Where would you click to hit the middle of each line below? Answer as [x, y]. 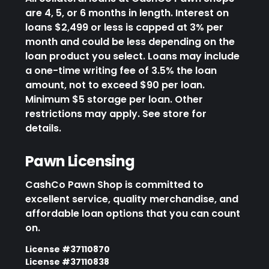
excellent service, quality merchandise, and [132, 199]
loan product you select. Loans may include [132, 56]
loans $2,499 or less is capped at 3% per [124, 27]
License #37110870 [68, 249]
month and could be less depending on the [130, 41]
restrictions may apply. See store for [116, 113]
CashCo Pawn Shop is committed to [114, 184]
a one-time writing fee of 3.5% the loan [121, 70]
